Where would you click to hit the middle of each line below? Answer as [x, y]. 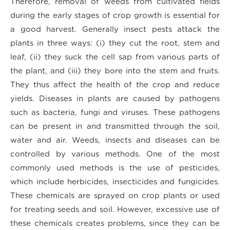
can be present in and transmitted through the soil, [115, 127]
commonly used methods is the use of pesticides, [115, 168]
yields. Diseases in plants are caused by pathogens [115, 99]
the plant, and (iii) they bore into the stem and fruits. [115, 71]
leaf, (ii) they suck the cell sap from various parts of [115, 57]
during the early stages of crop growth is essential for [115, 16]
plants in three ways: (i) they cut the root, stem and [115, 44]
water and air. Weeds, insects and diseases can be [115, 141]
